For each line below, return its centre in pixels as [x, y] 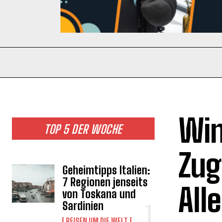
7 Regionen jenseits [105, 182]
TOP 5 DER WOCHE [83, 129]
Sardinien [83, 206]
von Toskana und [99, 194]
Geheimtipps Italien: [107, 170]
